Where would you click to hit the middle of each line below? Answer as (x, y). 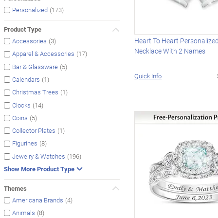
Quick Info (148, 76)
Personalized (30, 10)
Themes (15, 188)
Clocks (21, 105)
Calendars (26, 80)
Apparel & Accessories (43, 54)
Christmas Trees (35, 92)
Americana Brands (38, 200)
